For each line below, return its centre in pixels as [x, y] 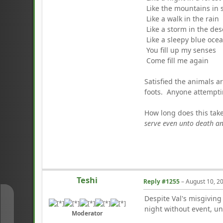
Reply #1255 [162, 181]
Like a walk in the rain [182, 18]
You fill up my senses [180, 50]
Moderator [87, 213]
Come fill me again [177, 60]
